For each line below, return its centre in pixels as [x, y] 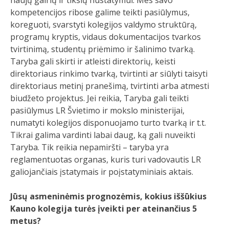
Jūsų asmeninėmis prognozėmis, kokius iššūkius [108, 196]
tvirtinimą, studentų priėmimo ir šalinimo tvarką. [102, 49]
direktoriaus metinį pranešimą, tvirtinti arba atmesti [110, 86]
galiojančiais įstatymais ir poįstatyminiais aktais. [102, 172]
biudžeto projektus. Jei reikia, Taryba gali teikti [99, 98]
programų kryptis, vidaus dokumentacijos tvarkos [106, 37]
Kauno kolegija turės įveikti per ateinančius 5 [104, 209]
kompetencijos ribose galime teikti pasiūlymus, [100, 12]
